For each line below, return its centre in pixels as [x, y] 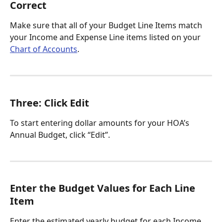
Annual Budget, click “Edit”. [60, 135]
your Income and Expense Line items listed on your [106, 37]
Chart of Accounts [44, 49]
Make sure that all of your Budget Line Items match [107, 26]
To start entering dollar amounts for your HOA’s [101, 123]
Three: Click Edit [51, 103]
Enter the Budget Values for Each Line [104, 188]
